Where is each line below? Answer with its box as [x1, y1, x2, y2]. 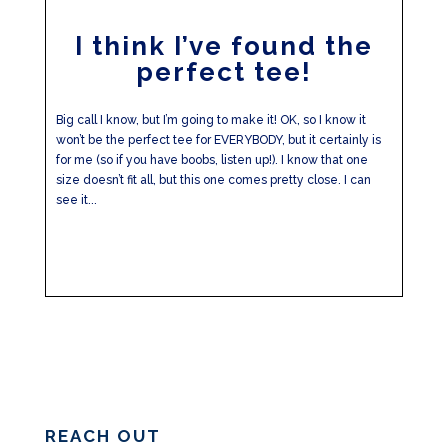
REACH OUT [44, 426, 161, 446]
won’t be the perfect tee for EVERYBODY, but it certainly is [55, 133, 381, 147]
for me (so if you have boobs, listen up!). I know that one [55, 153, 368, 167]
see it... [55, 193, 97, 207]
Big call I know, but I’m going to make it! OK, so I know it [55, 113, 366, 127]
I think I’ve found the [74, 31, 373, 61]
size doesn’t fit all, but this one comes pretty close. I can [55, 173, 371, 187]
